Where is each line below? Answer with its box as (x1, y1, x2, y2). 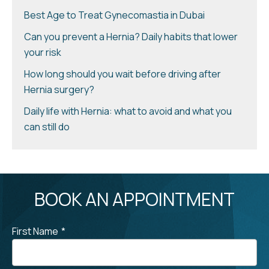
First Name (12, 224, 58, 238)
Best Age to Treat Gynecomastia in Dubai (24, 8, 205, 22)
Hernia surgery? (24, 82, 94, 96)
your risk (24, 45, 61, 59)
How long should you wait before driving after (24, 67, 221, 80)
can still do (24, 119, 70, 133)
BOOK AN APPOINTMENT (34, 186, 235, 211)
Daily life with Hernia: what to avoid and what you (24, 104, 232, 118)
